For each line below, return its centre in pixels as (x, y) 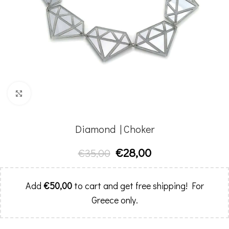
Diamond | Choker (114, 129)
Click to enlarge (58, 93)
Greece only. (114, 200)
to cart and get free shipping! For (138, 186)
